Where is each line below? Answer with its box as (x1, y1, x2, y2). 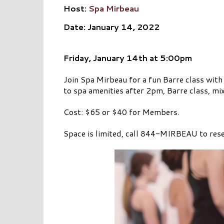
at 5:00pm (149, 52, 192, 64)
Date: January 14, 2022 (63, 20, 159, 32)
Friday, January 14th (63, 52, 147, 64)
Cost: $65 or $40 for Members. (63, 106, 179, 118)
